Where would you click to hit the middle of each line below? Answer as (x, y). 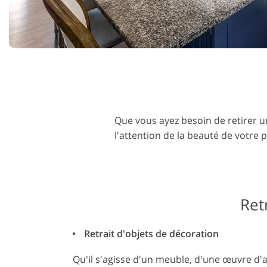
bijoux (252, 26)
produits (136, 26)
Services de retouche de (136, 16)
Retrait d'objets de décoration (150, 233)
